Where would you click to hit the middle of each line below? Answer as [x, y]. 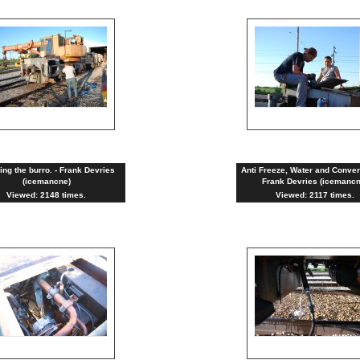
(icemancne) [46, 181]
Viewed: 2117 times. [315, 195]
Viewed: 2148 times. [46, 195]
